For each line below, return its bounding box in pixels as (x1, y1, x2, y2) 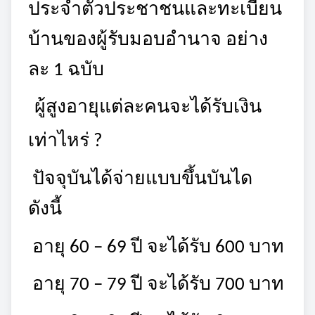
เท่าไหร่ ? (28, 132, 103, 152)
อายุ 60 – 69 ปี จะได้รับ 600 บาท (28, 238, 284, 257)
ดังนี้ (28, 200, 62, 219)
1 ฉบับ (49, 60, 104, 80)
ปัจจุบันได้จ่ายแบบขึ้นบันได (28, 169, 252, 189)
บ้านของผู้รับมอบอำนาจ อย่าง (28, 30, 268, 50)
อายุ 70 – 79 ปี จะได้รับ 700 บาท (28, 276, 284, 295)
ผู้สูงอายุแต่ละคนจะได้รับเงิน (30, 98, 262, 118)
